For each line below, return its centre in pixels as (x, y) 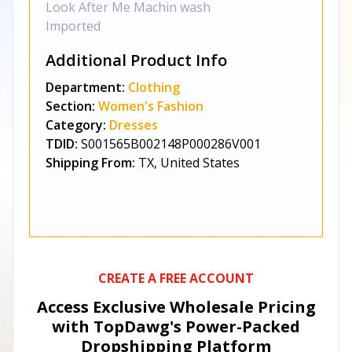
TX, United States (189, 163)
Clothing (154, 87)
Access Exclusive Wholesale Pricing (176, 307)
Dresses (134, 125)
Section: (70, 106)
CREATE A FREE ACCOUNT (176, 278)
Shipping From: (90, 163)
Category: (76, 125)
